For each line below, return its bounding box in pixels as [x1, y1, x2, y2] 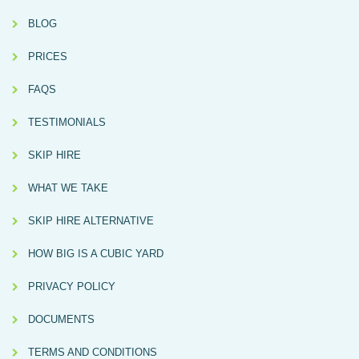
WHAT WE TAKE [28, 182, 108, 195]
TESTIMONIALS [28, 116, 106, 129]
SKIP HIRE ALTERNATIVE [28, 215, 154, 228]
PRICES [28, 50, 67, 63]
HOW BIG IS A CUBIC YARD [28, 248, 163, 260]
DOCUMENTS [28, 313, 95, 326]
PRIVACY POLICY [28, 280, 115, 293]
